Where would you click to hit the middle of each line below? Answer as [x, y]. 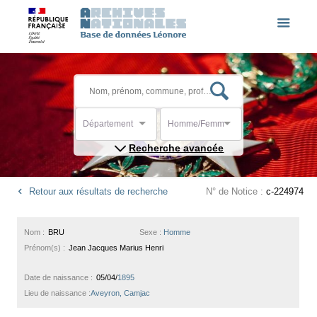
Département [108, 124]
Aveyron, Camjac [121, 293]
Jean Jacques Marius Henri [116, 247]
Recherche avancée [177, 148]
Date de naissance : [59, 277]
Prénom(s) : [45, 247]
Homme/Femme [199, 124]
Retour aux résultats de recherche [97, 191]
